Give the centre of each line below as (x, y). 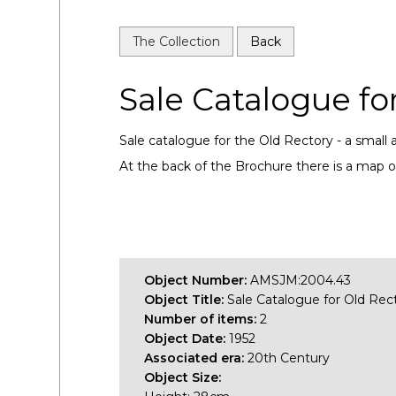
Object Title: (186, 299)
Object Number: (198, 280)
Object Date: (187, 338)
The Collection (177, 41)
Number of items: (202, 319)
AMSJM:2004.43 (301, 280)
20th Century (289, 358)
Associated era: (196, 358)
